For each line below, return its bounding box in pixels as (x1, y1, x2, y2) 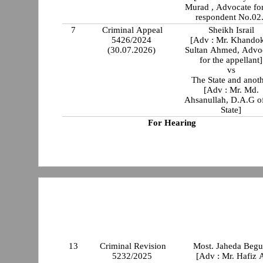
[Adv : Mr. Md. (203, 85, 259, 95)
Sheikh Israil (208, 25, 254, 35)
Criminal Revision (100, 241, 167, 251)
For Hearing (147, 117, 196, 127)
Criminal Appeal (102, 25, 163, 35)
